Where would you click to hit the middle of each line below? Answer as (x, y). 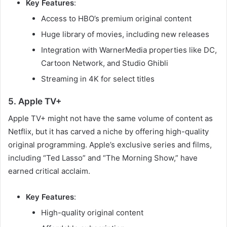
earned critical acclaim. (49, 171)
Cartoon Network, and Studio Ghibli (105, 63)
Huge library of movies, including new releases (125, 34)
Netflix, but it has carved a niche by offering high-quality (108, 131)
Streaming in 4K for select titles (98, 79)
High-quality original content (92, 212)
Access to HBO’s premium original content (116, 19)
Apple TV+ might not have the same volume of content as (110, 118)
